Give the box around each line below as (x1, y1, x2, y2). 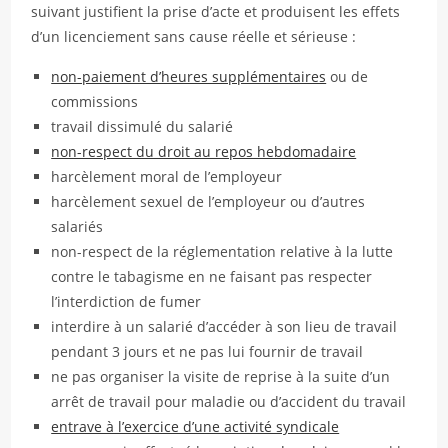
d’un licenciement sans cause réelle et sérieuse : (31, 27, 357, 46)
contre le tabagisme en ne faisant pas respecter (51, 267, 373, 286)
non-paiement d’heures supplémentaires (51, 67, 327, 86)
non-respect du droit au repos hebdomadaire (51, 142, 357, 161)
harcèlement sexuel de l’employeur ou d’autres (51, 192, 366, 211)
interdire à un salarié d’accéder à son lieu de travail (51, 317, 398, 336)
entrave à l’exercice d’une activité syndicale (51, 417, 340, 436)
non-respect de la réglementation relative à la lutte (51, 242, 394, 261)
